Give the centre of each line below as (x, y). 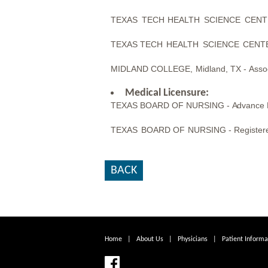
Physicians (192, 239)
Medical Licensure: (167, 93)
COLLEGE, (171, 69)
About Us (150, 239)
